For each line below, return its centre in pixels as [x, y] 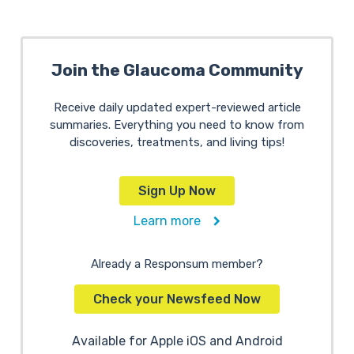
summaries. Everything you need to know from [177, 125]
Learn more [173, 221]
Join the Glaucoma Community [177, 70]
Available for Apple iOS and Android [177, 341]
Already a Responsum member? [177, 264]
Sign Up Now [177, 191]
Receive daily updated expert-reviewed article [177, 107]
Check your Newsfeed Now [177, 299]
